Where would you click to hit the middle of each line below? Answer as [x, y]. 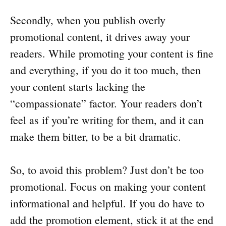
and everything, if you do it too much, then [105, 70]
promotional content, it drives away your [100, 37]
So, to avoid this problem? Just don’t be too [107, 170]
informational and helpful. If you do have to [107, 203]
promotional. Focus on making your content [108, 187]
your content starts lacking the [78, 87]
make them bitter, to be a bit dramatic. [96, 137]
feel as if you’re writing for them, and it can [107, 120]
